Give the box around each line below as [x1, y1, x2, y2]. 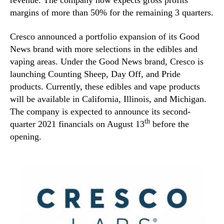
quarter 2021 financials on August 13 [10, 118, 144, 129]
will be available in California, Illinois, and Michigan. [10, 93, 206, 104]
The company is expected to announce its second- [10, 106, 190, 116]
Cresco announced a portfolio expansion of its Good [10, 31, 199, 41]
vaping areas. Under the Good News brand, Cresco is [10, 56, 203, 66]
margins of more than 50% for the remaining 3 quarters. [10, 7, 213, 18]
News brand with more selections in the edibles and [10, 43, 197, 54]
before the [150, 118, 189, 129]
